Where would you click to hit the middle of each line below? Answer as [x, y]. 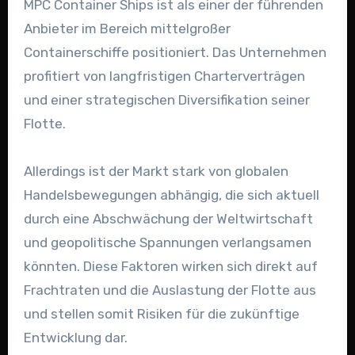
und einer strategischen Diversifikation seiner [166, 100]
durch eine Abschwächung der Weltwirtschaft [168, 219]
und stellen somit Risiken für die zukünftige [161, 314]
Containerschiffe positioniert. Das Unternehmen [175, 53]
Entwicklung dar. [75, 338]
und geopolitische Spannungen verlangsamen [167, 243]
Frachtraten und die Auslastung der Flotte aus [170, 290]
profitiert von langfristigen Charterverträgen [164, 76]
